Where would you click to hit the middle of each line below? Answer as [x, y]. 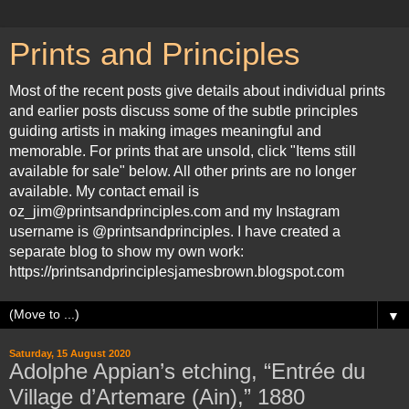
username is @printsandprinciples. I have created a [175, 231]
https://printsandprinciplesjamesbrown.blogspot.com [177, 272]
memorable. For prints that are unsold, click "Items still [183, 151]
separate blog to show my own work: [126, 252]
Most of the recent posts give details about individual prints [197, 91]
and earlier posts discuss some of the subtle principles [184, 111]
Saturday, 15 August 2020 [70, 353]
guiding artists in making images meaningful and [165, 131]
